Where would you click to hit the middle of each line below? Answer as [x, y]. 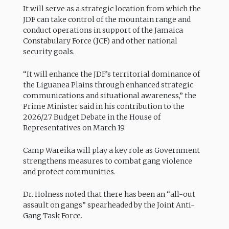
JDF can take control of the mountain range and [107, 19]
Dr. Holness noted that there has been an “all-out [109, 194]
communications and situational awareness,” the [109, 95]
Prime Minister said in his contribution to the [104, 106]
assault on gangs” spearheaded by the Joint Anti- [109, 205]
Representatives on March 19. [74, 128]
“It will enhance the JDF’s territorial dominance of [111, 74]
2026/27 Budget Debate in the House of [91, 117]
